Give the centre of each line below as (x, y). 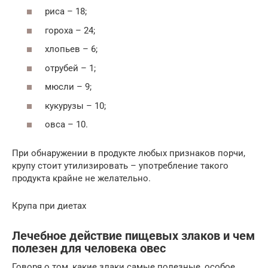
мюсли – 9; (68, 87)
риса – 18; (66, 11)
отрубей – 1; (70, 68)
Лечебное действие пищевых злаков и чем (133, 236)
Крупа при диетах (49, 206)
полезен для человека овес (89, 249)
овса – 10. (66, 124)
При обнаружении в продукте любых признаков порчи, (129, 153)
